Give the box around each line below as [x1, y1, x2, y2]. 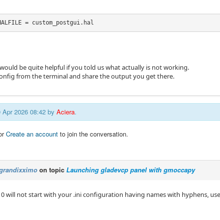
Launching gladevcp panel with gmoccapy [66, 165, 195, 174]
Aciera [56, 107, 75, 116]
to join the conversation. [58, 129, 128, 138]
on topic [37, 165, 66, 174]
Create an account [6, 129, 58, 138]
